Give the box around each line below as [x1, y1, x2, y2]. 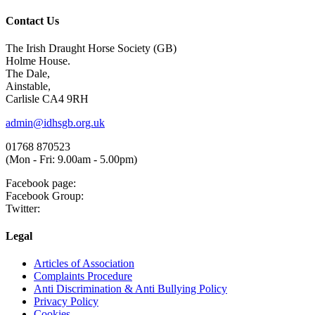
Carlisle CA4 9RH [6, 92, 89, 105]
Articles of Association [34, 257, 134, 270]
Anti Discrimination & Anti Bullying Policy [34, 283, 227, 295]
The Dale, [6, 67, 50, 79]
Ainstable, [6, 79, 51, 92]
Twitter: [6, 202, 40, 214]
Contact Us [6, 14, 59, 27]
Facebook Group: [6, 189, 84, 202]
